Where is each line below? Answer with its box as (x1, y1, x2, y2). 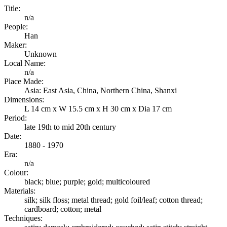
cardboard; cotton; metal (24, 205, 101, 214)
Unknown (24, 50, 57, 59)
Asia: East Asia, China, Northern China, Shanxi (24, 86, 177, 95)
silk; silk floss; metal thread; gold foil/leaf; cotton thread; (24, 196, 203, 205)
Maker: (4, 41, 27, 50)
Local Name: (4, 59, 46, 68)
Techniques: (4, 214, 43, 223)
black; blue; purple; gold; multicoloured (24, 177, 150, 186)
